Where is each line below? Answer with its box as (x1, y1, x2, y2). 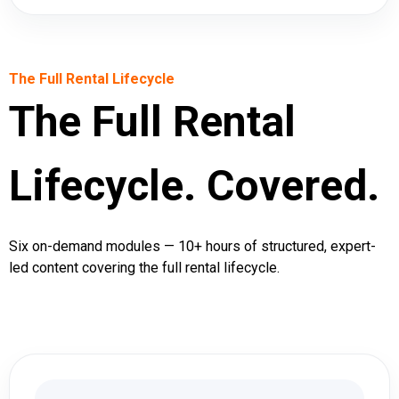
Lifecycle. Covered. (9, 159, 379, 211)
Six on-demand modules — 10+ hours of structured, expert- (9, 237, 376, 255)
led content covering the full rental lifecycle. (9, 258, 280, 276)
